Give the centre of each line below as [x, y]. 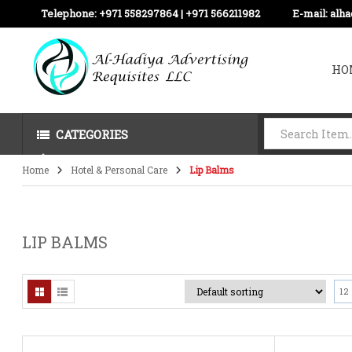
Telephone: [70, 13]
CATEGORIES [92, 134]
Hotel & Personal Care [119, 170]
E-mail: [312, 13]
